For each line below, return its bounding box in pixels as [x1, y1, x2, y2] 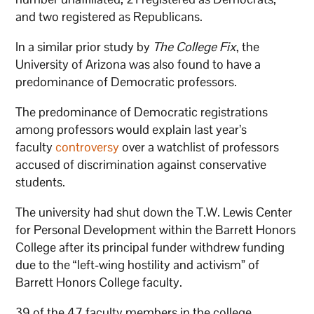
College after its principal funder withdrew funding [15, 238, 285, 255]
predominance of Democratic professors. [15, 73, 240, 90]
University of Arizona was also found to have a [15, 55, 261, 72]
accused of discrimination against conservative [15, 156, 267, 172]
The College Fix [153, 38, 237, 55]
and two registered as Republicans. [15, 8, 203, 25]
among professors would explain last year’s [15, 121, 247, 137]
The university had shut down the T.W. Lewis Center [15, 203, 293, 220]
